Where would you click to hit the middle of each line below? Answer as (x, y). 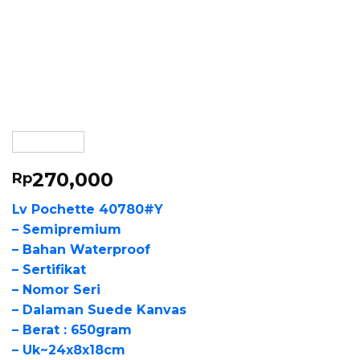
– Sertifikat (49, 269)
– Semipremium (67, 229)
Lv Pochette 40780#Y (88, 209)
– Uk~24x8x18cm (69, 350)
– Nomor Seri (56, 289)
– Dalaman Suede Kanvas (99, 309)
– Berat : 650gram (72, 329)
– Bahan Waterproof (81, 249)
